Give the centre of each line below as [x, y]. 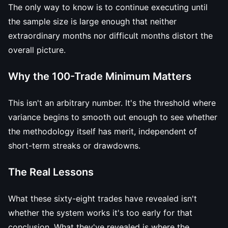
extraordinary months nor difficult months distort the [110, 36]
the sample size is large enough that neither [92, 21]
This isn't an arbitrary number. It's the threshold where [112, 103]
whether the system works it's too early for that [100, 213]
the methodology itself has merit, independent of [103, 131]
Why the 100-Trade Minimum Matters [100, 76]
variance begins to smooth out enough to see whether [113, 117]
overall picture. [37, 50]
